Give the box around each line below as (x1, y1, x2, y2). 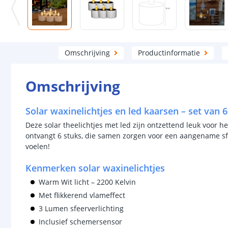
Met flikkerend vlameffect (39, 190, 125, 200)
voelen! (25, 141, 50, 151)
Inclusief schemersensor (39, 217, 122, 226)
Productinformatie (137, 48, 200, 58)
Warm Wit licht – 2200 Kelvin (39, 177, 136, 187)
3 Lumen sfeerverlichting (39, 204, 124, 213)
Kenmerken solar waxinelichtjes (25, 162, 165, 174)
